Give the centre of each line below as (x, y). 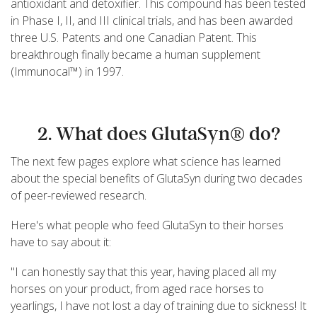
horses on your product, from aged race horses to (137, 288)
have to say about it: (61, 242)
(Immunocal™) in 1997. (67, 71)
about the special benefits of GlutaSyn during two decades (157, 178)
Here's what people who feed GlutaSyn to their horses (147, 225)
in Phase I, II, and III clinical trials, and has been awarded (152, 20)
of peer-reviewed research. (79, 195)
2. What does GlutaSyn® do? (158, 133)
